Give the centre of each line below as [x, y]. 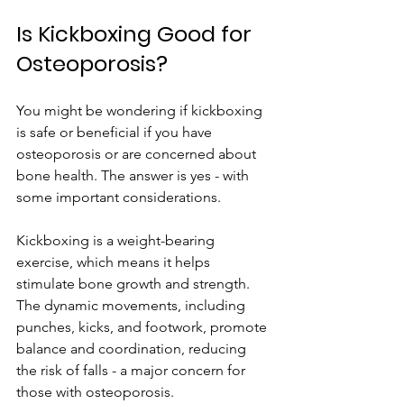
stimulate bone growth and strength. [135, 283]
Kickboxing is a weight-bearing [117, 240]
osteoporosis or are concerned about [138, 153]
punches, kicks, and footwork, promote [143, 326]
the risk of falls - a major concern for [133, 370]
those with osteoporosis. [95, 391]
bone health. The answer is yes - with [134, 175]
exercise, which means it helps [115, 262]
